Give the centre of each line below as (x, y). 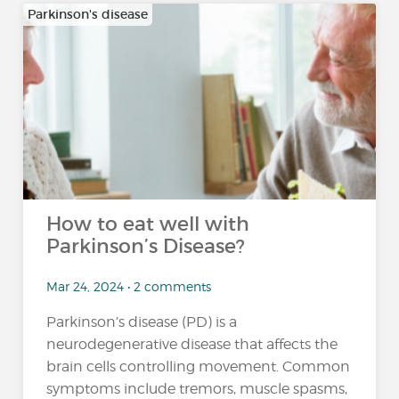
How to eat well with (148, 224)
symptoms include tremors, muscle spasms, (197, 388)
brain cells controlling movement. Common (199, 366)
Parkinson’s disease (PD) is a (142, 322)
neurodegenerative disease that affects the (192, 344)
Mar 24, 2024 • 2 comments (129, 286)
